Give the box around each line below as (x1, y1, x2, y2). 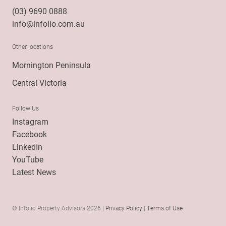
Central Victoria (12, 77, 67, 88)
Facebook (12, 129, 47, 140)
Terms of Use (147, 204, 183, 212)
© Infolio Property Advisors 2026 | (12, 204, 105, 212)
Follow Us (12, 104, 39, 112)
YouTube (12, 154, 43, 165)
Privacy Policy (105, 204, 142, 212)
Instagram (12, 116, 48, 127)
